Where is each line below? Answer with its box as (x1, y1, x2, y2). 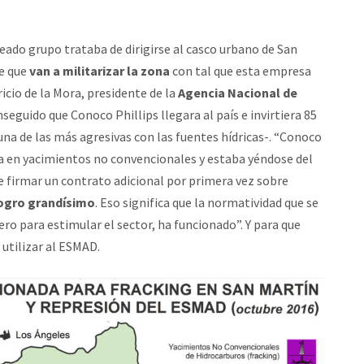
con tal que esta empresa (170, 63, 311, 79)
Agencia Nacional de (178, 84, 297, 101)
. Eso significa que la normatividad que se (95, 194, 318, 210)
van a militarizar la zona (29, 63, 170, 79)
